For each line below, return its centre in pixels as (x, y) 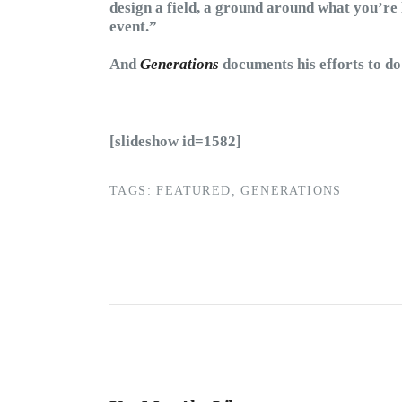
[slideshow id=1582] (175, 141)
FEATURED (194, 190)
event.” (133, 26)
